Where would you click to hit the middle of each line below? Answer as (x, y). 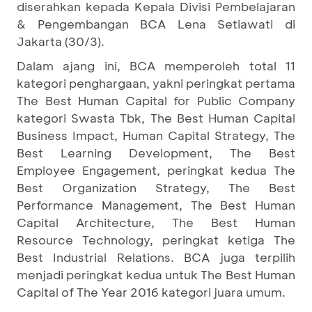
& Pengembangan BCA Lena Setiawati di (156, 23)
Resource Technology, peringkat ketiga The (156, 239)
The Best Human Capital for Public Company (156, 100)
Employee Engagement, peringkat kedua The (156, 170)
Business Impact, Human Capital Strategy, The (156, 135)
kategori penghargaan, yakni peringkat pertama (156, 83)
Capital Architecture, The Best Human (156, 222)
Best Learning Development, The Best (156, 152)
